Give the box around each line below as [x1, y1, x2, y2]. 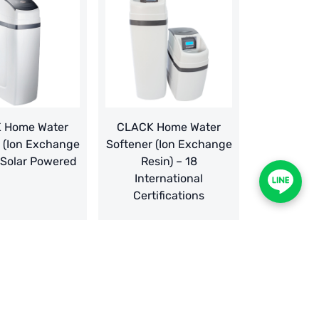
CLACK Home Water [117, 120, 221, 135]
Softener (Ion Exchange [105, 137, 232, 152]
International [135, 172, 203, 186]
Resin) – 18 [140, 155, 197, 169]
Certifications [133, 189, 204, 203]
